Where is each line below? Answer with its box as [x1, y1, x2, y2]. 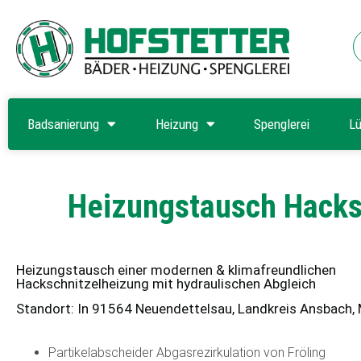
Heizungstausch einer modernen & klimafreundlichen [16, 261, 336, 278]
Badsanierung [27, 115, 100, 132]
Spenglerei [254, 115, 310, 132]
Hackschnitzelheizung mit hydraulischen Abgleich [16, 275, 316, 292]
